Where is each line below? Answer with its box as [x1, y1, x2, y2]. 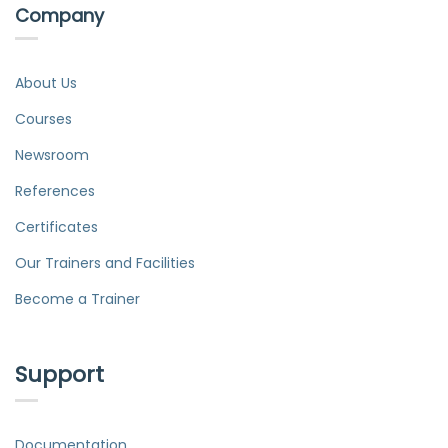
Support [15, 358, 104, 390]
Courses [15, 108, 72, 129]
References [15, 180, 95, 201]
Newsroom [15, 144, 89, 165]
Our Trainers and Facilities [15, 252, 195, 273]
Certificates [15, 216, 98, 237]
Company [15, 2, 104, 28]
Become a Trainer [15, 288, 140, 309]
